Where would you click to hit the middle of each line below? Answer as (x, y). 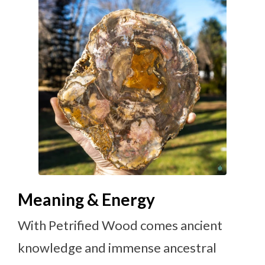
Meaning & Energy (86, 199)
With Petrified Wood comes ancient (120, 225)
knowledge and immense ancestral (117, 247)
